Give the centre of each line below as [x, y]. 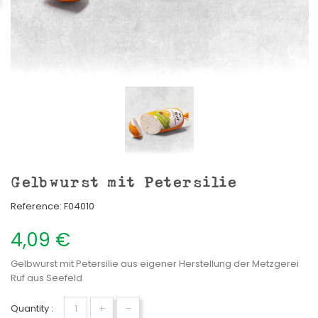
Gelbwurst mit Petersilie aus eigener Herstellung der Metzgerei [155, 264]
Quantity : [32, 309]
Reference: [36, 207]
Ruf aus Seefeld [46, 278]
